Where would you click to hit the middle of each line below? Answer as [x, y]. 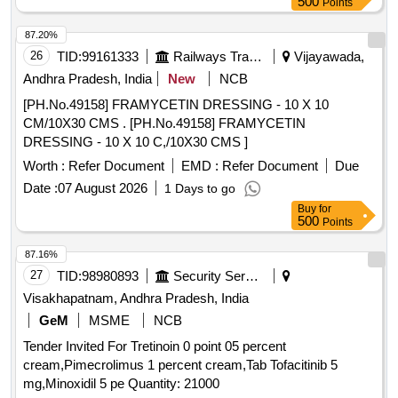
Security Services [252, 276]
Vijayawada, [327, 57]
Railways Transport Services [255, 57]
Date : [40, 188]
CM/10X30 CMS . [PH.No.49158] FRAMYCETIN [76, 123]
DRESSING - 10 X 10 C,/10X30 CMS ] [135, 142]
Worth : [44, 166]
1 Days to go [200, 189]
